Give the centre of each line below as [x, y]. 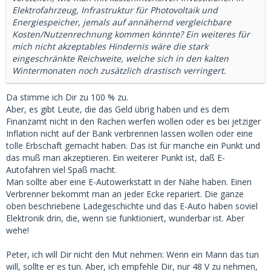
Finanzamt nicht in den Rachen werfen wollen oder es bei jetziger [133, 121]
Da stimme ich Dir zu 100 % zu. [67, 97]
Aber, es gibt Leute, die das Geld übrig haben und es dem [118, 109]
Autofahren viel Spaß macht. [61, 170]
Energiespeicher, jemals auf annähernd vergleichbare [122, 22]
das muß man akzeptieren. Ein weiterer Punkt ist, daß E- [116, 158]
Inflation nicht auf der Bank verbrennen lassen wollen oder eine [129, 133]
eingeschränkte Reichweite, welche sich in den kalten [120, 58]
